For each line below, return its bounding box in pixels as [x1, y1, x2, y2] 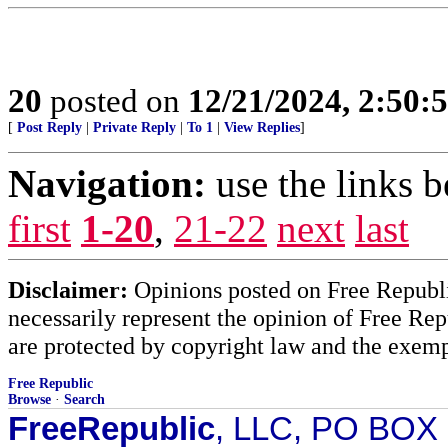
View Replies [224, 120, 300, 135]
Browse [8, 392, 51, 407]
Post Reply [17, 120, 82, 135]
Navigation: [8, 162, 206, 205]
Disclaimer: [8, 276, 128, 303]
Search [64, 392, 105, 407]
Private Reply [93, 120, 176, 135]
